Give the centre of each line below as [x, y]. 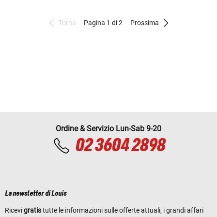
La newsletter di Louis [36, 194]
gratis [32, 210]
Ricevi [14, 210]
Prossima [144, 23]
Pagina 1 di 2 [103, 23]
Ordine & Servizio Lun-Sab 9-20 [108, 128]
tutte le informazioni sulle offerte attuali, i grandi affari [122, 210]
